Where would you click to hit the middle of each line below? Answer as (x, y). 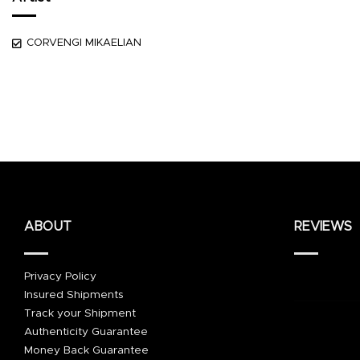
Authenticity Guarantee (86, 331)
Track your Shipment (80, 313)
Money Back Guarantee (86, 350)
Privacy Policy (60, 276)
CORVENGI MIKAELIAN (84, 43)
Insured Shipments (74, 295)
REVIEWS (323, 227)
